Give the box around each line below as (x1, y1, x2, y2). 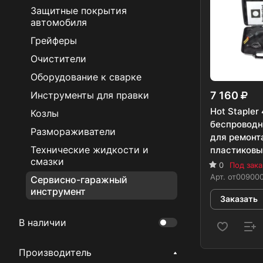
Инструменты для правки (31, 89, 149, 101)
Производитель (19, 247, 92, 259)
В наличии (19, 217, 66, 229)
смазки (31, 156, 64, 167)
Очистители (31, 53, 86, 65)
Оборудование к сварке (31, 71, 141, 83)
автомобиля (31, 16, 87, 28)
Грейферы (31, 35, 77, 46)
